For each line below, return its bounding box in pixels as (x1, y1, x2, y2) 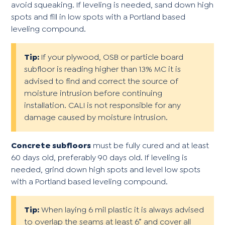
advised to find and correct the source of (24, 75, 179, 86)
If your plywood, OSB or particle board (39, 51, 184, 62)
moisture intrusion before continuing (24, 87, 163, 98)
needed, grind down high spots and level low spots (11, 164, 201, 175)
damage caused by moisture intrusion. (24, 111, 168, 123)
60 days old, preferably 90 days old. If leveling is (11, 152, 188, 163)
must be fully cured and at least (91, 140, 209, 151)
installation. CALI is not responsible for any (24, 99, 181, 110)
